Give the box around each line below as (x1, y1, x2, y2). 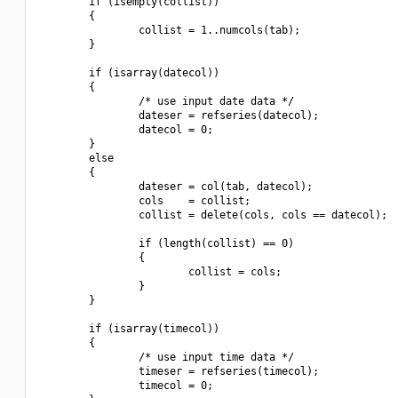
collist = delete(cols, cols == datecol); (39, 209, 387, 221)
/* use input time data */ (39, 351, 294, 363)
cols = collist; (39, 195, 251, 207)
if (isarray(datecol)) (39, 67, 219, 79)
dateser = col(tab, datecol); (39, 180, 313, 193)
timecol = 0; (39, 379, 213, 392)
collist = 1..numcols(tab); (39, 24, 300, 36)
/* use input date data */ (39, 95, 294, 107)
